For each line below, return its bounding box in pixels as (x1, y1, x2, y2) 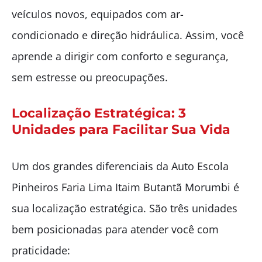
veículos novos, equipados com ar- (12, 6, 184, 21)
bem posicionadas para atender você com (12, 222, 219, 236)
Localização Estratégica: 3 (12, 105, 186, 121)
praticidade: (12, 243, 70, 257)
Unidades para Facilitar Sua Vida (12, 121, 230, 137)
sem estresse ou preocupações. (12, 70, 168, 84)
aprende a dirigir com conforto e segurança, (12, 49, 229, 63)
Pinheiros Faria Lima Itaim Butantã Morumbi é (12, 180, 239, 194)
